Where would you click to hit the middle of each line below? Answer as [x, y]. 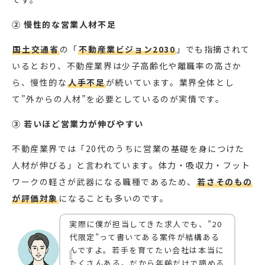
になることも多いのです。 [114, 198]
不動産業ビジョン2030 [127, 49]
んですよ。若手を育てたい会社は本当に [147, 250]
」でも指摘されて [213, 49]
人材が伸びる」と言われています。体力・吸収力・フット [131, 165]
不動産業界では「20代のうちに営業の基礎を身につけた [128, 149]
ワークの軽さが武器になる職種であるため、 [104, 182]
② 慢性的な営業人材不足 [64, 25]
